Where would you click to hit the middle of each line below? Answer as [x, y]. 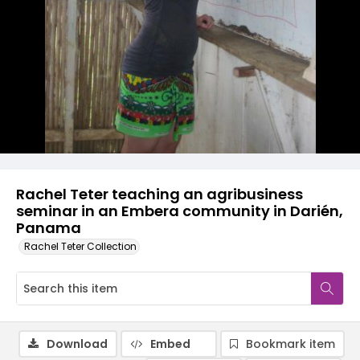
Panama [49, 228]
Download [77, 344]
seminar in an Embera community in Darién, [180, 211]
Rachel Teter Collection [80, 246]
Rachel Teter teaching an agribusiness [160, 194]
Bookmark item [290, 344]
